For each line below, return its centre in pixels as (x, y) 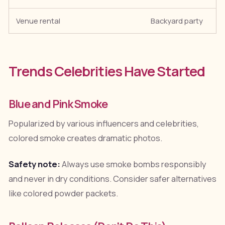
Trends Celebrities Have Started (107, 71)
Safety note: (34, 164)
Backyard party (177, 21)
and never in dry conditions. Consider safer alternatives (112, 179)
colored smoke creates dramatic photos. (85, 138)
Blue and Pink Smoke (58, 104)
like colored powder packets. (63, 194)
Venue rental (38, 21)
